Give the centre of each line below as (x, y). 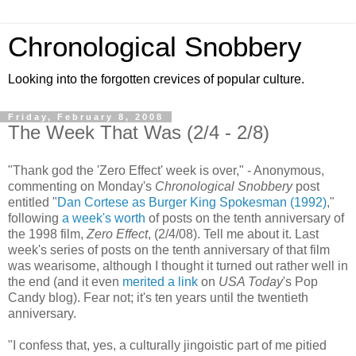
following (35, 218)
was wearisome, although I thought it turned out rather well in (178, 265)
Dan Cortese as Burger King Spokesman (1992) (192, 202)
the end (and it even (65, 281)
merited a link (160, 281)
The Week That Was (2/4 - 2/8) (139, 132)
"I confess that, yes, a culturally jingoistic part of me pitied (167, 345)
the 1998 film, (47, 234)
